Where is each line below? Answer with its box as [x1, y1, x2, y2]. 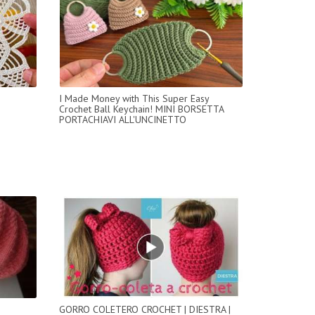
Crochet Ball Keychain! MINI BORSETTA [58, 102, 224, 115]
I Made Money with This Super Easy [58, 91, 209, 105]
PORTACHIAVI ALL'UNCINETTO [58, 112, 186, 126]
